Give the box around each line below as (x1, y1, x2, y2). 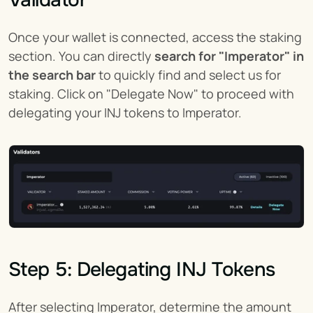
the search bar (8, 66, 96, 84)
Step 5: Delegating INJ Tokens (8, 257, 275, 283)
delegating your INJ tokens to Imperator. (8, 104, 242, 122)
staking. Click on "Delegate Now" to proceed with (8, 85, 294, 103)
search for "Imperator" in (154, 48, 304, 65)
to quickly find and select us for (96, 66, 281, 84)
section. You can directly (8, 48, 154, 65)
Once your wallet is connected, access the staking (8, 29, 302, 46)
